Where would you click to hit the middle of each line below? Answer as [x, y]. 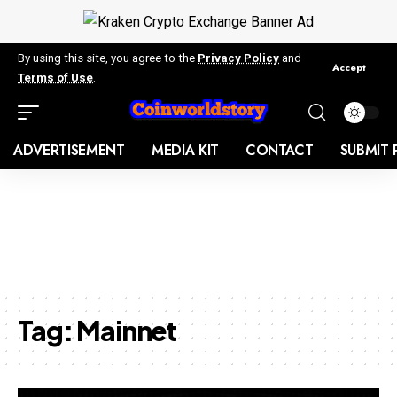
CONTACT [279, 150]
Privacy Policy [238, 58]
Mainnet [127, 330]
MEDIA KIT [185, 150]
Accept [349, 68]
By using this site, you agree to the [108, 58]
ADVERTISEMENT [69, 150]
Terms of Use [55, 77]
